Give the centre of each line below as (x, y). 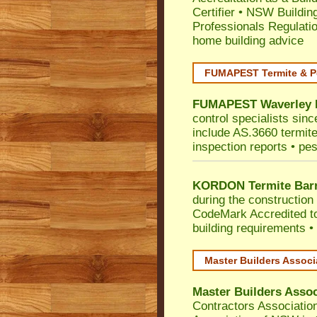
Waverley (286, 104)
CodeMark (220, 214)
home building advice (248, 41)
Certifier (214, 12)
